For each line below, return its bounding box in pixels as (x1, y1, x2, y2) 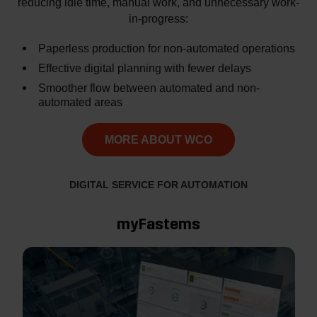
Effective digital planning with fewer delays (38, 61, 251, 74)
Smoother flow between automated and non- (38, 81, 260, 94)
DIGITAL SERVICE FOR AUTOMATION (69, 178, 248, 190)
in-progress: (129, 11, 188, 25)
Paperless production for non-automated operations (38, 41, 295, 54)
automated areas (38, 95, 122, 108)
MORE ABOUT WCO (105, 132, 212, 146)
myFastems (117, 214, 200, 234)
